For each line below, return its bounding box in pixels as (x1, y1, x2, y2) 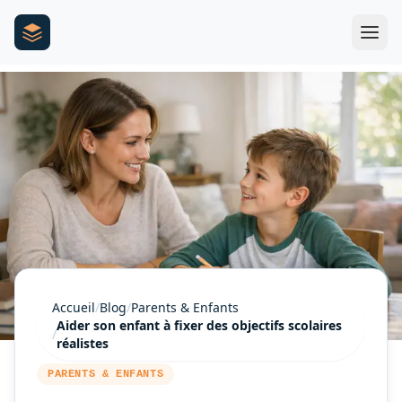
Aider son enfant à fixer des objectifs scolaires (57, 316, 342, 334)
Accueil (52, 298, 95, 316)
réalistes (57, 334, 109, 352)
